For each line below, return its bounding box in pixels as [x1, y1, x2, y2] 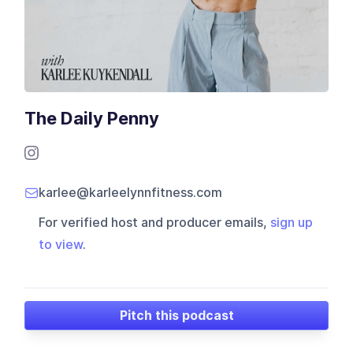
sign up [270, 215, 314, 231]
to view [39, 237, 84, 253]
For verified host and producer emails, [39, 215, 271, 231]
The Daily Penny [24, 108, 160, 129]
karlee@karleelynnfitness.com [39, 185, 223, 201]
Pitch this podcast [119, 307, 234, 323]
